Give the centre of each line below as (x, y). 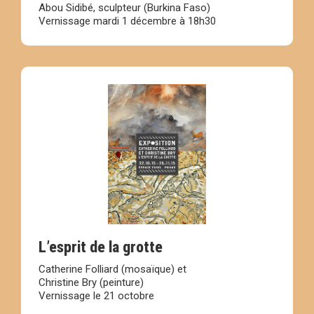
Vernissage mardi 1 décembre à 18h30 (127, 21)
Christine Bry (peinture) (91, 283)
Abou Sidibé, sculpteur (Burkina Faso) (124, 8)
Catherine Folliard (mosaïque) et (112, 269)
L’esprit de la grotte (101, 247)
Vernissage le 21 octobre (96, 296)
